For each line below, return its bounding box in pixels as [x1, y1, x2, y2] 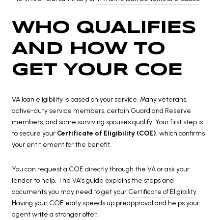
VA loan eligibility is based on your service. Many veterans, [12, 95, 188, 104]
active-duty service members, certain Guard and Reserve [12, 107, 191, 115]
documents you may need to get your [12, 187, 128, 196]
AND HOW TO [12, 40, 165, 57]
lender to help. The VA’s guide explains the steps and [12, 176, 174, 185]
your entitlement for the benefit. [12, 140, 111, 149]
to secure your [12, 129, 57, 138]
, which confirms [156, 129, 205, 138]
